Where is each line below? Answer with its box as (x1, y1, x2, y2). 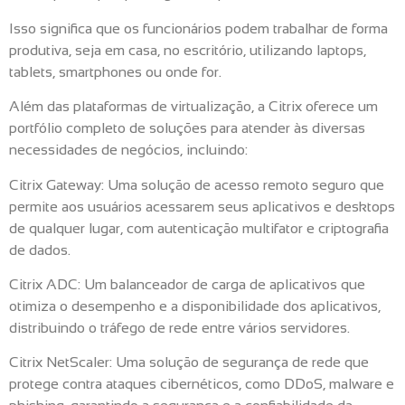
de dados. (9, 241, 71, 258)
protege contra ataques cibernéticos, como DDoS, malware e (9, 376, 394, 392)
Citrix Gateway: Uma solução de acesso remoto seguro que (9, 176, 384, 193)
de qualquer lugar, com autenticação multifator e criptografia (9, 220, 389, 236)
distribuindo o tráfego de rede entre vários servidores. (9, 319, 350, 335)
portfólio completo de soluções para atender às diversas (9, 120, 365, 137)
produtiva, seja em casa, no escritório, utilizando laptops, (9, 42, 366, 58)
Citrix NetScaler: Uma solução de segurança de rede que (9, 354, 369, 371)
